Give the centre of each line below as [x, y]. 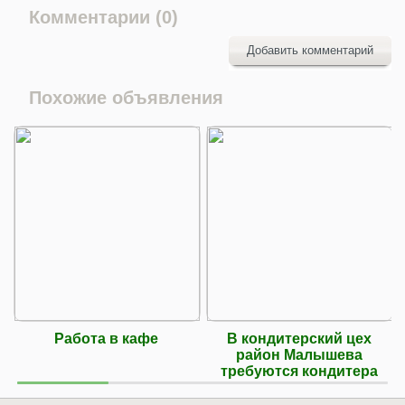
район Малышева [299, 354]
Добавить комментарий [310, 50]
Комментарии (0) [104, 17]
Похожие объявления [126, 97]
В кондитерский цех [299, 338]
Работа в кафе [106, 338]
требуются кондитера [299, 371]
